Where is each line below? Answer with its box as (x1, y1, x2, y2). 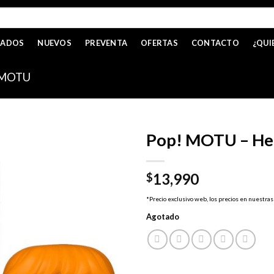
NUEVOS (37, 38, 72, 48)
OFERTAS (141, 38, 178, 48)
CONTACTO (191, 38, 239, 48)
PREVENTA (85, 38, 128, 48)
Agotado (146, 212, 179, 222)
